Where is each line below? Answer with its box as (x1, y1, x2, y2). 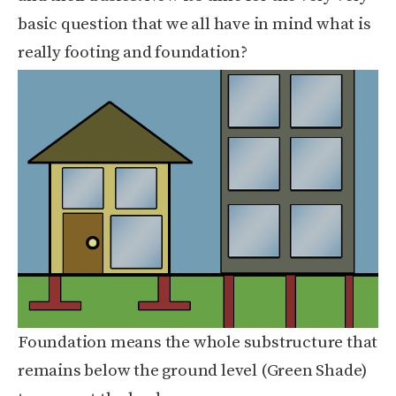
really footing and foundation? (18, 42, 248, 63)
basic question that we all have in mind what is (18, 13, 371, 34)
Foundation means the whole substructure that (18, 331, 378, 353)
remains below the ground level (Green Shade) (18, 360, 368, 381)
